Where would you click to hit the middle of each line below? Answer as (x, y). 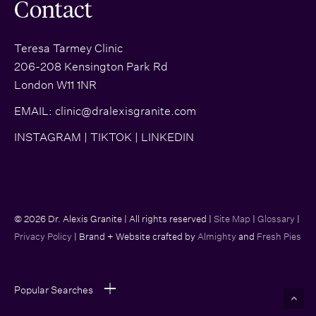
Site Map (232, 218)
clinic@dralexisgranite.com (126, 110)
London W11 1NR (55, 84)
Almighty (217, 236)
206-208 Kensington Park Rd (91, 65)
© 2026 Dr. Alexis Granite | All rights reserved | (114, 218)
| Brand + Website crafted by (135, 236)
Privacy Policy (43, 236)
